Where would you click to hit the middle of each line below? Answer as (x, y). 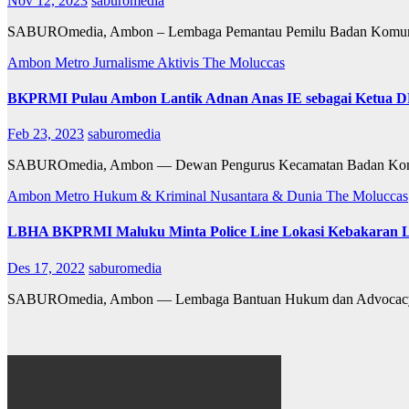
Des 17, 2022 (46, 267)
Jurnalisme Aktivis (148, 62)
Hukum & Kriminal (152, 196)
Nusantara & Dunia (268, 196)
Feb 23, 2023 (46, 134)
